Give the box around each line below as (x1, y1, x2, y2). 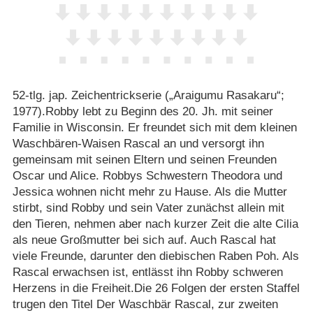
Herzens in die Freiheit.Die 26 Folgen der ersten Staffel (12, 281, 300, 295)
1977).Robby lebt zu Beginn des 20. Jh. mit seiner (12, 104, 273, 118)
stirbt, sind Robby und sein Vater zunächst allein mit (12, 201, 284, 214)
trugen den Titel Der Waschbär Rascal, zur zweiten (12, 297, 278, 311)
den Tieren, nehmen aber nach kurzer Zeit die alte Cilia (12, 217, 298, 231)
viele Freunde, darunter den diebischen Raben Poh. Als (12, 249, 299, 263)
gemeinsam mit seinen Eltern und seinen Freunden (12, 152, 277, 166)
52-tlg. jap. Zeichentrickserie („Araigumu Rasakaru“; (12, 88, 284, 102)
